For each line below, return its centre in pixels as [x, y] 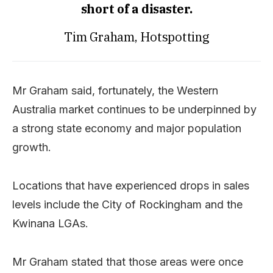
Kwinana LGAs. [50, 223]
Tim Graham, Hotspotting [136, 37]
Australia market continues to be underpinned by [134, 109]
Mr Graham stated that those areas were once [128, 261]
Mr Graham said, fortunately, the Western [115, 90]
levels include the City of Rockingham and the [127, 204]
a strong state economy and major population [127, 128]
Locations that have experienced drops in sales [131, 185]
